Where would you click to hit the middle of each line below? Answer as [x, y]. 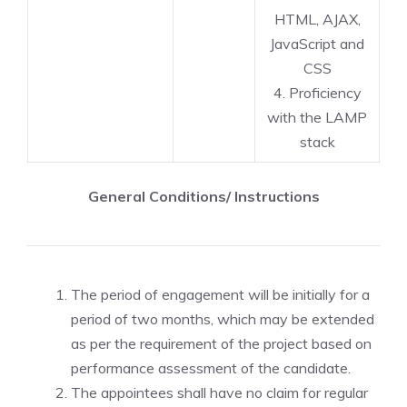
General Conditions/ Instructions [203, 196]
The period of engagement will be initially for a [220, 294]
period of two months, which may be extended [223, 319]
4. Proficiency [317, 93]
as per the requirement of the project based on [221, 343]
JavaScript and [317, 44]
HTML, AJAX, [317, 19]
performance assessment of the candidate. [211, 368]
